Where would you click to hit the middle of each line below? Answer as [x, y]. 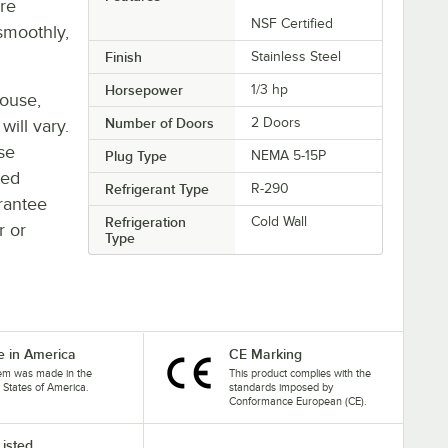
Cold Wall [279, 221]
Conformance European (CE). [297, 400]
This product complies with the [299, 372]
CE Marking [265, 353]
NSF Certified [292, 23]
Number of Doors [159, 122]
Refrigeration [145, 221]
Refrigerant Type [156, 188]
